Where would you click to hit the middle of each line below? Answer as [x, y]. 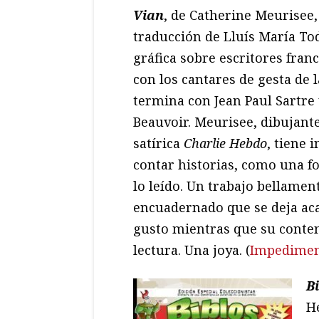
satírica [158, 143]
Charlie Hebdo [225, 143]
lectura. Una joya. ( [192, 250]
